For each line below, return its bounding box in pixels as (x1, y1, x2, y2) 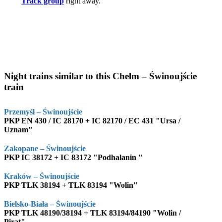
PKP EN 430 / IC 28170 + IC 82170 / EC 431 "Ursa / (4, 116, 180, 125)
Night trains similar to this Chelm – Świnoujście (4, 70, 197, 81)
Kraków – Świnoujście (4, 171, 79, 180)
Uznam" (4, 125, 33, 134)
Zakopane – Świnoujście (4, 144, 86, 153)
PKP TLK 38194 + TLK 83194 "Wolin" (4, 180, 138, 189)
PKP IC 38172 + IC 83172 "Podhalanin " (4, 153, 143, 162)
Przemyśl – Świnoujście (4, 107, 82, 116)
